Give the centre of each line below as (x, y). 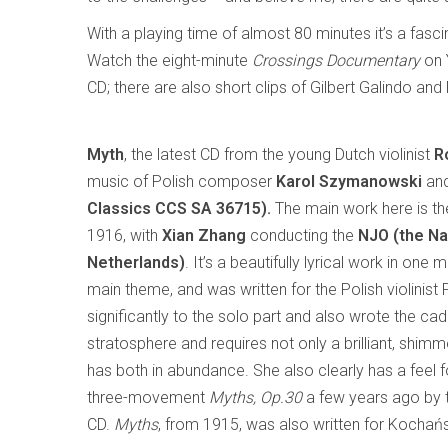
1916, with (124, 235)
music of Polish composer (181, 181)
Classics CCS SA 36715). (181, 208)
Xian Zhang (204, 235)
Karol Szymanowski (349, 181)
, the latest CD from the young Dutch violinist (279, 154)
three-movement (148, 397)
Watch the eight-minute (169, 60)
